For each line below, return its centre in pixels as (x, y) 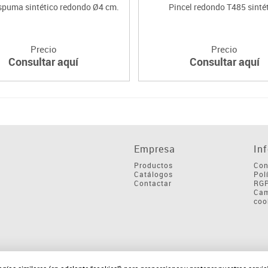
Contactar (153, 183)
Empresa (155, 149)
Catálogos (153, 174)
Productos (153, 165)
